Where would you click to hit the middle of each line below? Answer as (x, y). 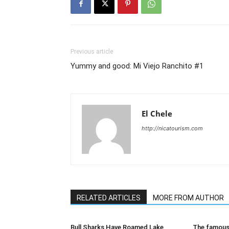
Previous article (92, 52)
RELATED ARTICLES (109, 198)
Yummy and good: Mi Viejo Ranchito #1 (137, 66)
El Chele (157, 113)
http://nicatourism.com (172, 128)
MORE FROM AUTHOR (188, 198)
